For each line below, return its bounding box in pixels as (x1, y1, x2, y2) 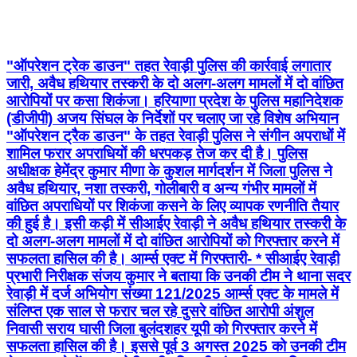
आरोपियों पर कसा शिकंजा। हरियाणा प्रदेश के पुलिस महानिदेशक (6, 92, 343, 109)
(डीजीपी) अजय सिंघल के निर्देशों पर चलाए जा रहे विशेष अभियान (6, 109, 339, 127)
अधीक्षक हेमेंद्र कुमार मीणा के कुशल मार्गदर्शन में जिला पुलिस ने (6, 162, 332, 179)
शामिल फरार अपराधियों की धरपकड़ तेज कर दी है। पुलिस (6, 144, 308, 162)
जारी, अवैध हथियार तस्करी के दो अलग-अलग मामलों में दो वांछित (6, 74, 343, 92)
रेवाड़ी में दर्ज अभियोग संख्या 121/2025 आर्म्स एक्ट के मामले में (6, 284, 339, 302)
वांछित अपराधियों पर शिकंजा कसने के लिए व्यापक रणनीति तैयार (6, 197, 339, 214)
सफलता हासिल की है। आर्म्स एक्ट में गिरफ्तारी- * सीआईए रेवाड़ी (6, 249, 339, 267)
